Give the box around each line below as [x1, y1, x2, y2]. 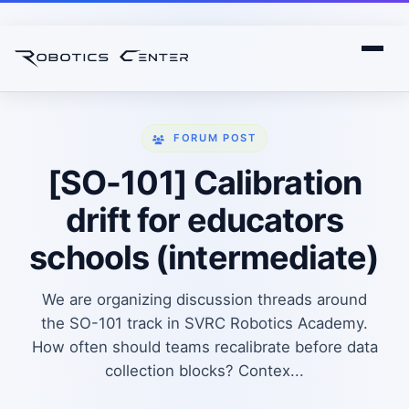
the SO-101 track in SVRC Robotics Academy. [41, 313, 368, 332]
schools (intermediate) [29, 236, 380, 278]
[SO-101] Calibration [47, 162, 362, 203]
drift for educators [65, 199, 344, 240]
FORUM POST [173, 131, 257, 145]
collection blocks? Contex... [105, 361, 304, 380]
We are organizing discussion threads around [42, 289, 367, 309]
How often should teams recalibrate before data [31, 337, 378, 356]
